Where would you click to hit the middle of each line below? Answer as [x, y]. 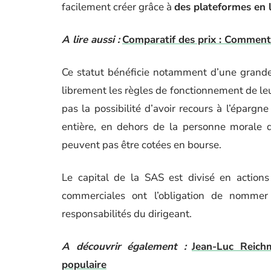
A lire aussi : [91, 40]
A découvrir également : [124, 247]
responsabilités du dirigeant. [127, 214]
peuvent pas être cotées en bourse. [142, 145]
